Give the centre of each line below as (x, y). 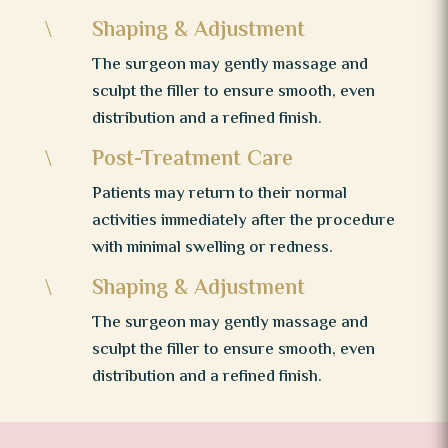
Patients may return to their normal (219, 193)
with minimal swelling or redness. (212, 247)
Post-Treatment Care (192, 159)
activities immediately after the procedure (243, 220)
